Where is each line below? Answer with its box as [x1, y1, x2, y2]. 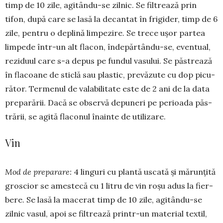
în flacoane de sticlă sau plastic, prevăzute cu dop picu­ [5, 70, 215, 80]
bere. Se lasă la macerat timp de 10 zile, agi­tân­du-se [5, 195, 202, 205]
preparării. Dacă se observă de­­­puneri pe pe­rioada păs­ [5, 98, 212, 108]
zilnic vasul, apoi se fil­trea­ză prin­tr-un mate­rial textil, [5, 209, 207, 219]
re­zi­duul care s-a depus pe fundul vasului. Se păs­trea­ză [5, 56, 212, 66]
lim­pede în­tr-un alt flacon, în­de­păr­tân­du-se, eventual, [5, 42, 211, 52]
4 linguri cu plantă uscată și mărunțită [72, 167, 216, 177]
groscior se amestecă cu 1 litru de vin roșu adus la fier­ [5, 181, 213, 191]
